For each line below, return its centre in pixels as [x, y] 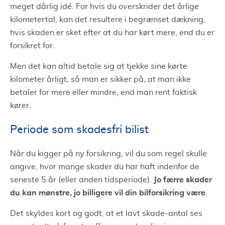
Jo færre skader [183, 179]
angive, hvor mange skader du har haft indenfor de [105, 166]
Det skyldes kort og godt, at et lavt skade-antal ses [106, 213]
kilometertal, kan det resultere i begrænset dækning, [108, 19]
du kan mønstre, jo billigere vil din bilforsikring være [108, 192]
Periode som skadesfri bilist [79, 129]
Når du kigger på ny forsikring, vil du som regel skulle [108, 153]
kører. [21, 105]
